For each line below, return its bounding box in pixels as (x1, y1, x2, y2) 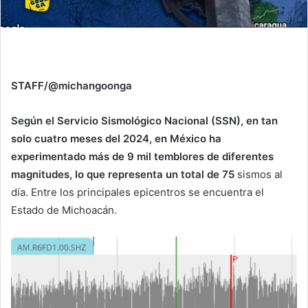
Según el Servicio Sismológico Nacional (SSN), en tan (11, 113, 278, 127)
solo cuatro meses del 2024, (11, 131, 152, 145)
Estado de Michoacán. (11, 203, 117, 217)
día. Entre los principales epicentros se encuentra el (11, 185, 264, 199)
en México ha (155, 131, 221, 145)
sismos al (237, 167, 283, 181)
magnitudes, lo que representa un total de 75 (11, 167, 237, 181)
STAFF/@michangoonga (11, 78, 132, 92)
